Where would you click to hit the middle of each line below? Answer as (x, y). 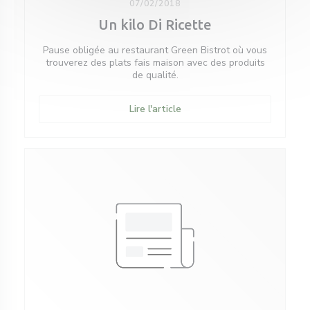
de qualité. (155, 75)
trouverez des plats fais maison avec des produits (155, 63)
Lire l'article (155, 109)
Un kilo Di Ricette (155, 25)
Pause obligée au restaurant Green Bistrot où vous (155, 51)
